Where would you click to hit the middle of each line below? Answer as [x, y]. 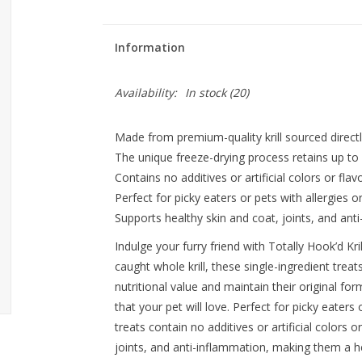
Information [149, 47]
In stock [205, 93]
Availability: [145, 93]
